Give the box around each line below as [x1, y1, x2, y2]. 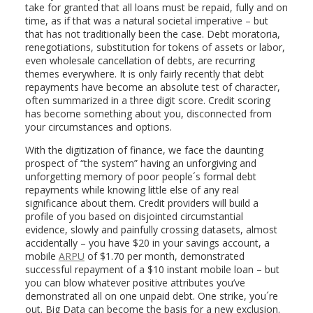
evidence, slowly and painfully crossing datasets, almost [24, 223, 277, 236]
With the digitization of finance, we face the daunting [24, 143, 263, 156]
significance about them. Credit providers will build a [24, 196, 259, 210]
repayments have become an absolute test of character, [24, 80, 280, 94]
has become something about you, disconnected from [24, 107, 272, 120]
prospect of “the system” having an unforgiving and [24, 156, 256, 170]
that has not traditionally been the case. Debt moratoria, [24, 27, 280, 41]
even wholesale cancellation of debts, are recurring [24, 54, 255, 67]
